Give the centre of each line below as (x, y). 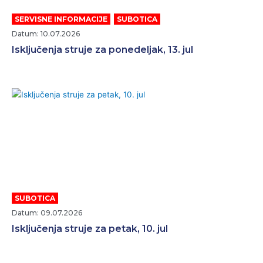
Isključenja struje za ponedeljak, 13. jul (102, 50)
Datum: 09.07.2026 (47, 213)
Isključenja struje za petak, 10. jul (90, 229)
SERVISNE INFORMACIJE (61, 19)
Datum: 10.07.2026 (46, 34)
